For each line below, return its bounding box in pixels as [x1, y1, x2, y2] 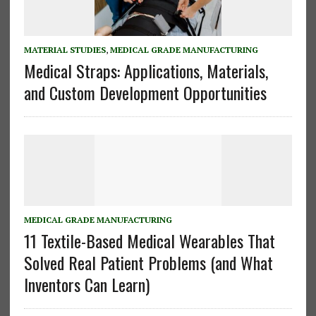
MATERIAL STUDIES [23, 44, 106, 56]
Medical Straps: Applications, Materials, [23, 58, 268, 84]
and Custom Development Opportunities [23, 80, 267, 106]
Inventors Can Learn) [23, 272, 150, 298]
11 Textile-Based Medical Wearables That [23, 228, 275, 254]
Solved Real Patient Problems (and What [23, 250, 273, 276]
